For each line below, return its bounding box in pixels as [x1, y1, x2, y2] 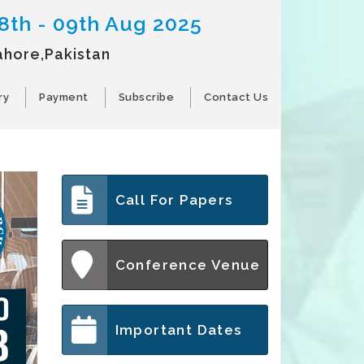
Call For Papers [115, 192, 233, 208]
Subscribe [118, 91, 174, 103]
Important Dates [115, 322, 242, 338]
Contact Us [204, 91, 268, 103]
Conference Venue [115, 257, 261, 273]
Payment [39, 91, 89, 103]
